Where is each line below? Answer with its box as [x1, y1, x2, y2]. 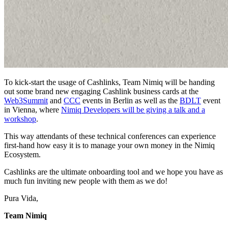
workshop [4, 114, 36, 123]
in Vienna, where [4, 105, 61, 114]
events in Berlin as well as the [80, 96, 180, 105]
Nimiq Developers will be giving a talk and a [61, 105, 205, 114]
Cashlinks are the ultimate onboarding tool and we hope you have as [4, 167, 223, 176]
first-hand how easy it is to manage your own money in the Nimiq [4, 140, 215, 150]
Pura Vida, [4, 193, 38, 203]
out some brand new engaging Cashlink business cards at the [4, 87, 198, 96]
